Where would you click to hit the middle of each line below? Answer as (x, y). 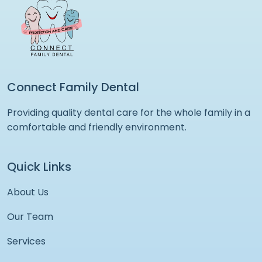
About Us (28, 192)
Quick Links (39, 166)
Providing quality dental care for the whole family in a (129, 112)
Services (26, 241)
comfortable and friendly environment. (97, 127)
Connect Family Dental (73, 87)
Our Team (30, 216)
